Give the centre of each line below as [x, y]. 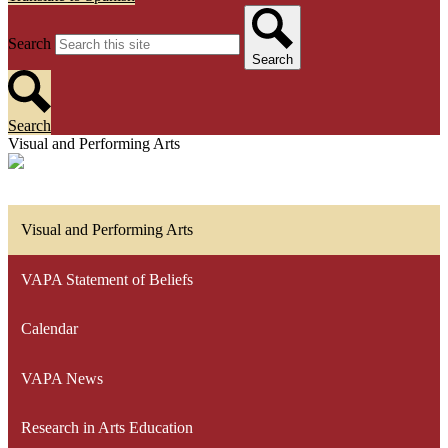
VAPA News [61, 378]
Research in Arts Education [106, 428]
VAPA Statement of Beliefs [106, 279]
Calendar [49, 329]
